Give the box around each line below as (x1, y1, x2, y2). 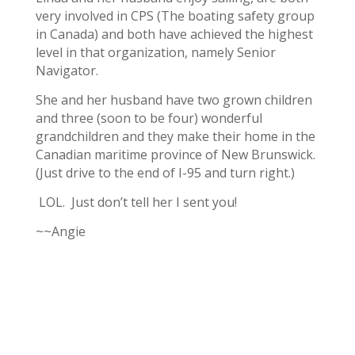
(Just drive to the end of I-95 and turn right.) (35, 164, 295, 182)
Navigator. (35, 62, 98, 80)
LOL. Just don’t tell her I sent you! (35, 193, 240, 212)
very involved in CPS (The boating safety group (35, 7, 315, 25)
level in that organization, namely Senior (35, 44, 276, 62)
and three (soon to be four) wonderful (35, 109, 262, 128)
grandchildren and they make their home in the (35, 128, 315, 146)
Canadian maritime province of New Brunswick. (35, 146, 315, 164)
